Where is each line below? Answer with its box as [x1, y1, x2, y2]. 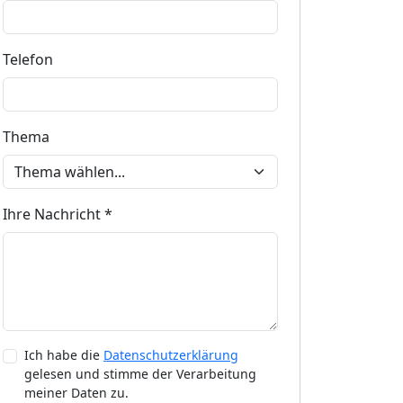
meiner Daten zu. [24, 384, 129, 401]
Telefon [3, 49, 53, 69]
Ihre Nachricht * [3, 204, 112, 224]
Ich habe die [24, 346, 103, 363]
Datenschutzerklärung [103, 346, 238, 363]
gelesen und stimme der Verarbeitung [24, 365, 256, 382]
